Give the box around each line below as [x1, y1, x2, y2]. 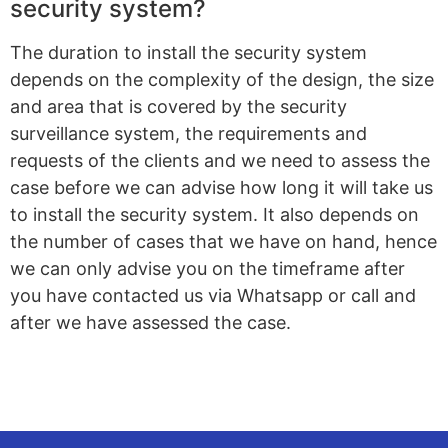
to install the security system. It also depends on [10, 204, 419, 226]
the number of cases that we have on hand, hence [10, 231, 437, 253]
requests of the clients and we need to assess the [10, 150, 430, 172]
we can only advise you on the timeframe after [10, 258, 405, 280]
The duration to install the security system [10, 42, 367, 64]
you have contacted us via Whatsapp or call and [10, 285, 416, 307]
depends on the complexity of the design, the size [10, 69, 434, 91]
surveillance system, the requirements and [10, 123, 367, 145]
